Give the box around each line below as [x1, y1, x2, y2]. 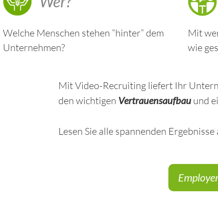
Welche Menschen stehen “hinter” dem [3, 27, 164, 39]
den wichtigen [58, 94, 118, 107]
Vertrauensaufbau [118, 94, 191, 106]
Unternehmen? [3, 41, 65, 54]
